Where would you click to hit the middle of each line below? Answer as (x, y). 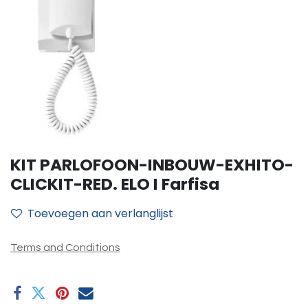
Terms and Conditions (65, 247)
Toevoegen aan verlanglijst (100, 213)
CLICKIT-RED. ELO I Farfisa (115, 184)
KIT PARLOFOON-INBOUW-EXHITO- (152, 165)
